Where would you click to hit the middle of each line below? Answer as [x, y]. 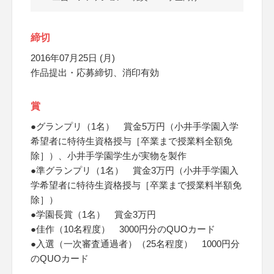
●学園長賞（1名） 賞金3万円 [93, 214]
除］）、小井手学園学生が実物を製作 [109, 156]
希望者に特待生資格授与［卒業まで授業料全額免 [131, 141]
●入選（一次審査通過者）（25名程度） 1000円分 [135, 244]
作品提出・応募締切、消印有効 [95, 72]
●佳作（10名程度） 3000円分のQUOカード [123, 229]
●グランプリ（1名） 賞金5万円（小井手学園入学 [135, 126]
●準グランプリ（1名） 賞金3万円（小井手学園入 [135, 170]
